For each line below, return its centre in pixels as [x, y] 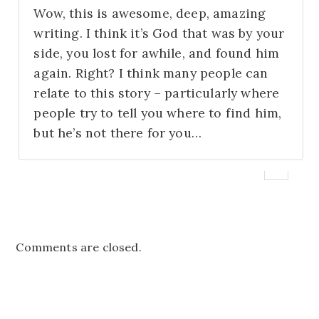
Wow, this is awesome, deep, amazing [150, 13]
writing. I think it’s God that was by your [159, 33]
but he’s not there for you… [117, 132]
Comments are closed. [79, 247]
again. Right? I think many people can [151, 73]
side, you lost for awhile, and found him [157, 53]
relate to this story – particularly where [157, 93]
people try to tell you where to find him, [158, 113]
